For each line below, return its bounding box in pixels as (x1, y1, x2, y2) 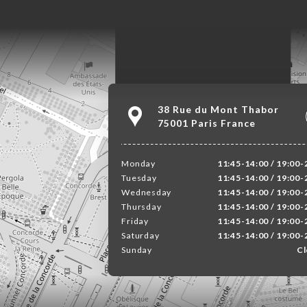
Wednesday (121, 186, 172, 197)
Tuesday (121, 172, 157, 183)
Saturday (121, 230, 160, 241)
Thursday (121, 201, 162, 212)
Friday (121, 215, 149, 226)
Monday (121, 158, 156, 169)
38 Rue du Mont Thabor (157, 103, 279, 115)
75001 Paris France (157, 116, 256, 129)
